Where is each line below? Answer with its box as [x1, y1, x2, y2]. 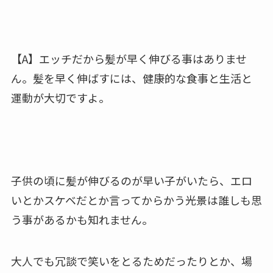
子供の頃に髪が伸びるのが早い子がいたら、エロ [10, 172, 252, 188]
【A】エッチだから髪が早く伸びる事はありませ [10, 51, 247, 67]
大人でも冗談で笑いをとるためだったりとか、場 [10, 252, 252, 269]
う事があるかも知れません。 [10, 211, 153, 227]
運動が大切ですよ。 [10, 90, 110, 106]
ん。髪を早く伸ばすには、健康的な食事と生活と [10, 70, 252, 87]
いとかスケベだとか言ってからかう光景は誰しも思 [10, 191, 262, 208]
